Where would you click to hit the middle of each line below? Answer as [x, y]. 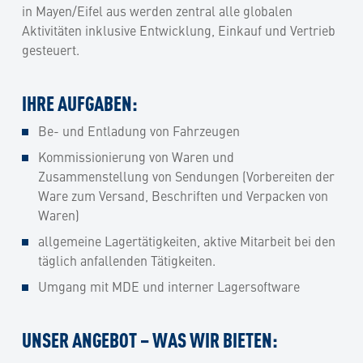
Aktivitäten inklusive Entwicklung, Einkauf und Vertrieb [179, 30]
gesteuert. [51, 49]
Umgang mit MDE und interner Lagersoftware [172, 286]
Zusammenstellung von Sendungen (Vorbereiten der [186, 175]
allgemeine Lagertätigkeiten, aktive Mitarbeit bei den [187, 240]
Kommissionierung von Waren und [136, 156]
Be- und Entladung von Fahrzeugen [139, 130]
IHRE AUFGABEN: [80, 102]
